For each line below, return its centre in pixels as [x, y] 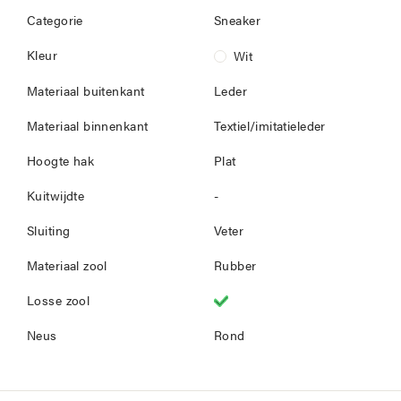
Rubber [235, 267]
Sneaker [237, 22]
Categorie [55, 22]
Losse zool [59, 302]
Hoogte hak [61, 162]
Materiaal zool [67, 267]
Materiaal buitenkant [86, 93]
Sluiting [49, 232]
